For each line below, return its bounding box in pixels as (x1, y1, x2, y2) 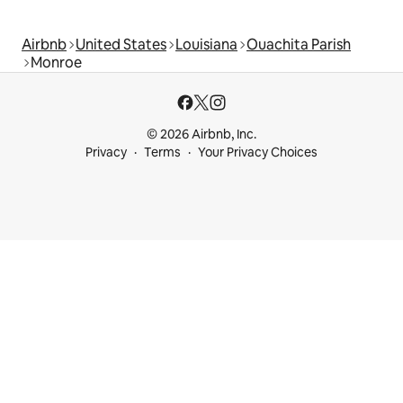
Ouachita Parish (246, 34, 351, 54)
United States (76, 34, 166, 54)
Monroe (31, 52, 82, 72)
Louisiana (175, 34, 237, 54)
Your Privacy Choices (198, 144, 318, 160)
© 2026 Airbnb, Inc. (147, 126, 256, 142)
